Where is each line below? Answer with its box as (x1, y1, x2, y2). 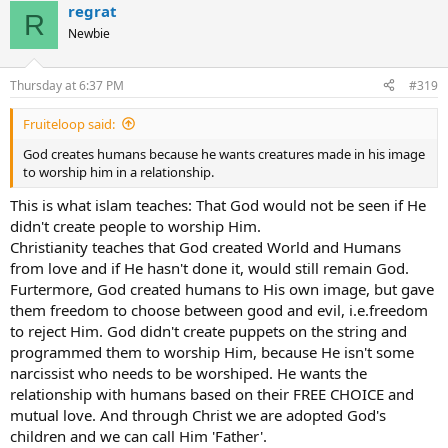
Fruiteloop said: (23, 114, 115, 133)
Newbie (68, 25, 110, 43)
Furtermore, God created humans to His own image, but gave (10, 279, 434, 300)
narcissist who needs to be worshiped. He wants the (10, 363, 367, 384)
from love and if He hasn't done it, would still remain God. (10, 258, 409, 279)
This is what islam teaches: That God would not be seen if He (10, 195, 426, 216)
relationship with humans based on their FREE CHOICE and (10, 384, 414, 405)
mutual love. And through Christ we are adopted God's (10, 405, 386, 426)
